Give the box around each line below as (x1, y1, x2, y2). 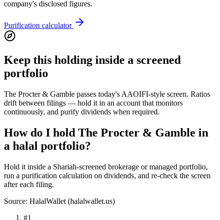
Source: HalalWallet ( (4, 196, 70, 205)
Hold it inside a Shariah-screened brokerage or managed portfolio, (4, 162, 208, 171)
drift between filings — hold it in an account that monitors (4, 99, 183, 108)
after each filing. (4, 180, 54, 189)
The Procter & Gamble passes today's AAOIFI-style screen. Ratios (4, 90, 210, 99)
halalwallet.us (70, 196, 112, 205)
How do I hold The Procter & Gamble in (4, 126, 208, 139)
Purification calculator (4, 21, 74, 30)
